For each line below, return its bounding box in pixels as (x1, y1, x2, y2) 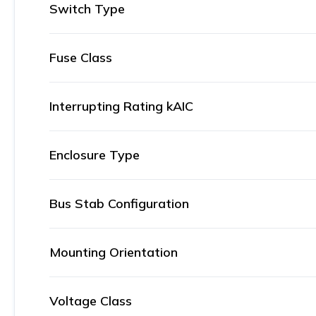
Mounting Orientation (49, 244, 178, 260)
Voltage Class (49, 293, 132, 309)
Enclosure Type (49, 147, 140, 163)
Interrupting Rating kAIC (49, 98, 193, 114)
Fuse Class (49, 49, 112, 66)
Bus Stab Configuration (49, 195, 189, 212)
